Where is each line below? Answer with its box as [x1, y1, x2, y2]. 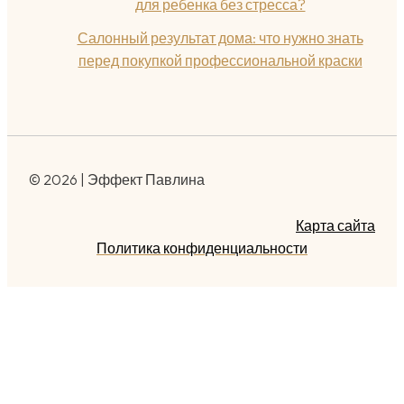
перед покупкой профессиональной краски [78, 51, 363, 69]
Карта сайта [296, 216, 375, 234]
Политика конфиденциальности [96, 239, 308, 257]
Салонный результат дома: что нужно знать [77, 29, 363, 47]
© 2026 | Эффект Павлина [29, 170, 205, 188]
